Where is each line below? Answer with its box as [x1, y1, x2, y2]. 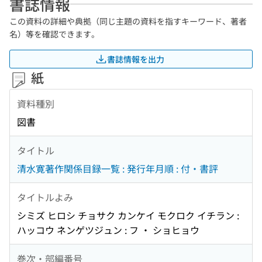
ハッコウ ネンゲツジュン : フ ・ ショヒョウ [17, 223, 199, 237]
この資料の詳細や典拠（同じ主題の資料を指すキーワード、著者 [9, 15, 247, 27]
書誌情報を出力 [107, 53, 164, 65]
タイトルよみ [17, 189, 73, 204]
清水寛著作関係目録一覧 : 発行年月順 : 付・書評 [17, 161, 218, 176]
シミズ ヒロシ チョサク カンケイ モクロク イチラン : [17, 208, 239, 223]
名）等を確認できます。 [9, 28, 99, 40]
